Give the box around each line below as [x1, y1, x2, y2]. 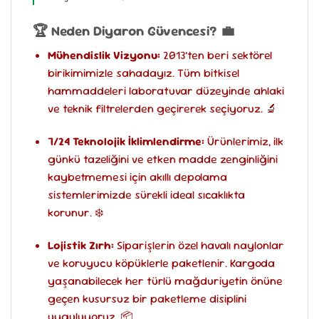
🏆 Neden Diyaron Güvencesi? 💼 [33, 21, 234, 40]
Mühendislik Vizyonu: [47, 48, 160, 63]
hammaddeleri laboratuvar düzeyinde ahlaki [47, 83, 284, 99]
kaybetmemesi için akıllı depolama [47, 169, 227, 185]
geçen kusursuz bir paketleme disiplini [47, 291, 246, 306]
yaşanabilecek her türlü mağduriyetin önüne [47, 273, 283, 288]
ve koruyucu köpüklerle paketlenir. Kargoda [47, 256, 275, 271]
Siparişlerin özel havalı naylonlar [113, 238, 284, 253]
